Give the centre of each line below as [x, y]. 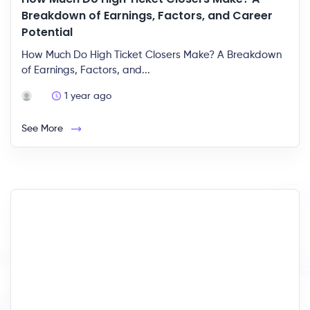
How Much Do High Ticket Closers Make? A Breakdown [152, 55]
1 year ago [88, 96]
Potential [47, 32]
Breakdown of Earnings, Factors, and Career [147, 16]
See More [46, 129]
